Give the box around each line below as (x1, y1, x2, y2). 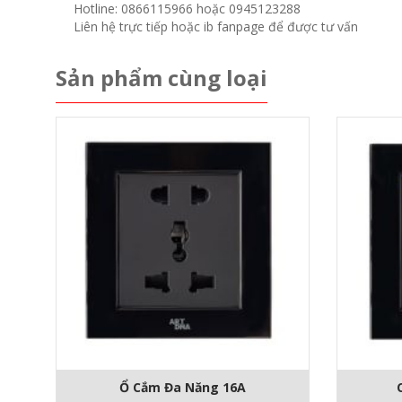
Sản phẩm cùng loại (56, 63, 267, 93)
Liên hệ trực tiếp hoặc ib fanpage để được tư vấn (74, 18, 358, 36)
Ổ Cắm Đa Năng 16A (118, 378, 246, 396)
